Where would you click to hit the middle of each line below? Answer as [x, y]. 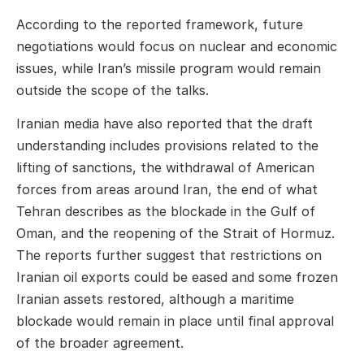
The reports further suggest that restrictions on [169, 255]
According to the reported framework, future [160, 24]
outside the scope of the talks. [113, 90]
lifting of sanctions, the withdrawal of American [165, 167]
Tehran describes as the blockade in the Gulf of [166, 211]
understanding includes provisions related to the [167, 145]
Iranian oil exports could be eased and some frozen [177, 277]
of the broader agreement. [100, 342]
